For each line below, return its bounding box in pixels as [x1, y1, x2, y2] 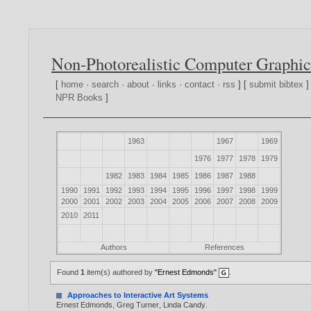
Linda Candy [163, 301, 206, 310]
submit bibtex [249, 79, 304, 90]
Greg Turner [117, 301, 160, 310]
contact [185, 79, 215, 90]
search [92, 79, 119, 90]
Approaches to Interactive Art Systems [67, 291, 209, 300]
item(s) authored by [85, 268, 155, 277]
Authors [100, 243, 127, 252]
